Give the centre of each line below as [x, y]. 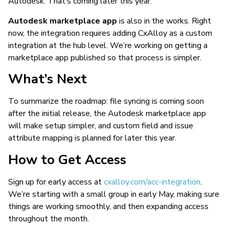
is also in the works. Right [164, 21]
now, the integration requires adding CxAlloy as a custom [110, 33]
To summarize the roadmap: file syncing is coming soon [106, 101]
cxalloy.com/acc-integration [151, 182]
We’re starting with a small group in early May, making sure [114, 194]
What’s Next [48, 79]
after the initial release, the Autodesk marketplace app [107, 114]
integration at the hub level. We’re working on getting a [108, 45]
